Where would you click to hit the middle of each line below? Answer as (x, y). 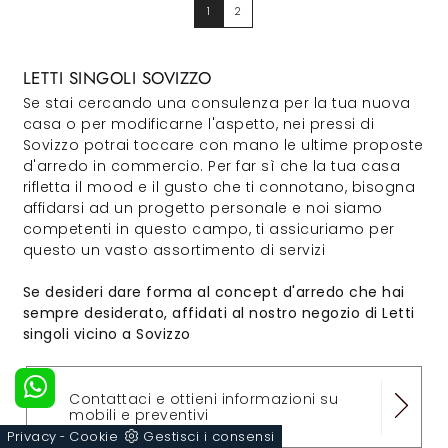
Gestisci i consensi (209, 436)
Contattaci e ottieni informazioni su (203, 399)
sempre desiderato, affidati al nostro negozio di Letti (218, 313)
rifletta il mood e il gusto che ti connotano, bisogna (218, 187)
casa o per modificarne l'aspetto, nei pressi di (198, 124)
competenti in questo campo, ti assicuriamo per (208, 229)
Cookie (93, 436)
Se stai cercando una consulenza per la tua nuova (216, 103)
